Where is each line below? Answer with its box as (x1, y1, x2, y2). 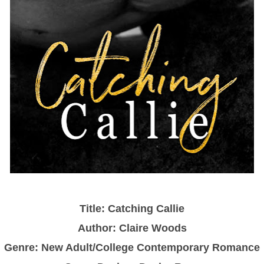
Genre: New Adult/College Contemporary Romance (4, 241, 260, 253)
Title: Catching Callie (80, 202, 184, 214)
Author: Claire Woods (77, 222, 187, 234)
